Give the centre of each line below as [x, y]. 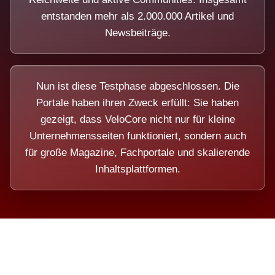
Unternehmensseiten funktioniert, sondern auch [137, 136]
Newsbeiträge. [137, 33]
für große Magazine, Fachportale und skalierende [137, 153]
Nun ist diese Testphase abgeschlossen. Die [137, 86]
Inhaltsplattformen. [137, 169]
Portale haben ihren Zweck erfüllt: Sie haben [137, 103]
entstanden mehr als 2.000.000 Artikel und [137, 16]
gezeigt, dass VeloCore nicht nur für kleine [137, 119]
